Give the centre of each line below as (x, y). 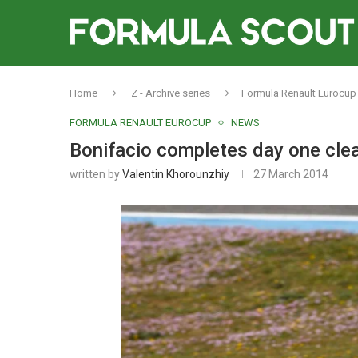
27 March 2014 (291, 174)
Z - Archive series (171, 93)
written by (96, 174)
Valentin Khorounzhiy (176, 174)
